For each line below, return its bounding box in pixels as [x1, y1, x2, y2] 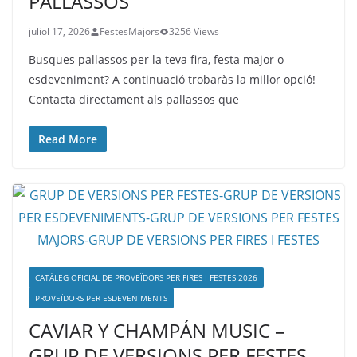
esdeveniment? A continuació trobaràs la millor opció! [29, 72, 316, 87]
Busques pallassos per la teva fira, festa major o [29, 52, 284, 67]
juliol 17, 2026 [29, 25, 90, 38]
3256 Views [169, 25, 219, 38]
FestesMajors [100, 25, 159, 38]
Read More [38, 131, 97, 147]
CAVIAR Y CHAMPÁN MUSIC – [29, 317, 284, 343]
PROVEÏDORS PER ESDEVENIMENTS [35, 292, 167, 304]
